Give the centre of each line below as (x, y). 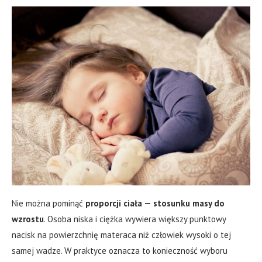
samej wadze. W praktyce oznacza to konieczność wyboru (120, 251)
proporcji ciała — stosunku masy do (155, 204)
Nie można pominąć (49, 204)
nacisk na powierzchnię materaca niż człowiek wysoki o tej (121, 235)
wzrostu (28, 219)
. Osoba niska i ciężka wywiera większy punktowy (135, 219)
